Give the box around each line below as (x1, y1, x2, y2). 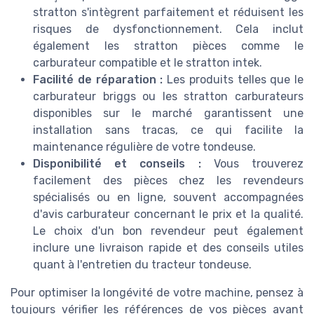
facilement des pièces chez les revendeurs (33, 173, 303, 187)
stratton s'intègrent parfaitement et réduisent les (33, 5, 303, 19)
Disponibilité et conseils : (33, 156, 201, 170)
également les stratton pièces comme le (33, 39, 303, 53)
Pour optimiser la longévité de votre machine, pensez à (11, 285, 303, 299)
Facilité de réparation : (33, 72, 163, 86)
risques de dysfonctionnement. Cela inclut (33, 22, 303, 36)
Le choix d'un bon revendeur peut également (33, 224, 303, 238)
